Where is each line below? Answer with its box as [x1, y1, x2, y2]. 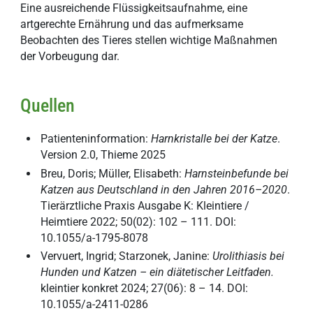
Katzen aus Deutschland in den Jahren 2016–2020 [41, 182, 288, 196]
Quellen [20, 94, 75, 116]
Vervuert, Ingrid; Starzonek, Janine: [41, 249, 213, 263]
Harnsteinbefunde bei [184, 166, 289, 180]
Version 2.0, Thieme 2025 [41, 148, 166, 162]
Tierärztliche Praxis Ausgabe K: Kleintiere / [41, 198, 250, 212]
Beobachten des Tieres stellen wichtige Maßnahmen [20, 34, 278, 48]
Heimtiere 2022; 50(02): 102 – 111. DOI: [41, 214, 237, 228]
